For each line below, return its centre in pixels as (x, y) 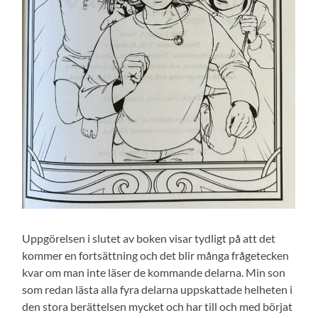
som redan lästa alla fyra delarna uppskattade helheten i (158, 289)
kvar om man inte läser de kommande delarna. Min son (154, 272)
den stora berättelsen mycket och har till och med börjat (158, 306)
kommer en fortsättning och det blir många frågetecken (156, 255)
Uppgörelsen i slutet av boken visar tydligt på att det (149, 238)
